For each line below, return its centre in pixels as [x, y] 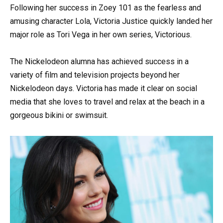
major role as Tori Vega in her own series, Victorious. [101, 35]
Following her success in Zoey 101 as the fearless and [106, 8]
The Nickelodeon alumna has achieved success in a [99, 62]
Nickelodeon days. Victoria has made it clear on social [104, 89]
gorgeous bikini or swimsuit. [59, 115]
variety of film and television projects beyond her [95, 75]
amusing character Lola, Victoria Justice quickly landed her [111, 21]
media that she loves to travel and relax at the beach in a [107, 102]
